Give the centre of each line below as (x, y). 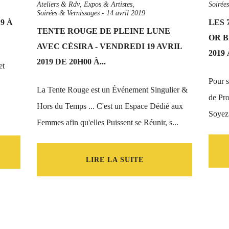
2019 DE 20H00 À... (71, 62)
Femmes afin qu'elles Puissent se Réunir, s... (108, 122)
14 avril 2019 (126, 13)
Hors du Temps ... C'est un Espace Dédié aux (110, 106)
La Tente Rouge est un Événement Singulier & (112, 90)
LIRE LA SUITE (114, 160)
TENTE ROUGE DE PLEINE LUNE (104, 31)
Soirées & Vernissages (68, 13)
